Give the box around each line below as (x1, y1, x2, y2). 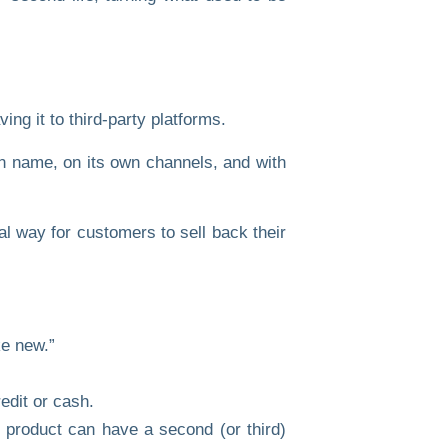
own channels (110, 152, 213, 172)
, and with (212, 152, 287, 172)
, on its (52, 152, 111, 172)
